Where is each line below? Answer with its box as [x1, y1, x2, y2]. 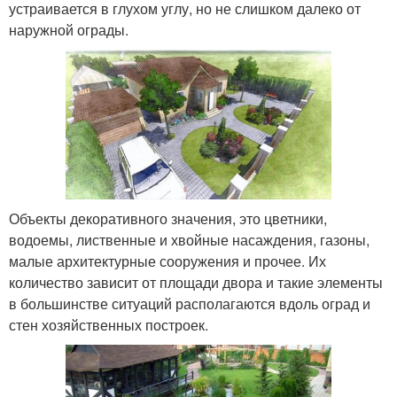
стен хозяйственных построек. [9, 314, 208, 335]
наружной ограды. [9, 19, 128, 41]
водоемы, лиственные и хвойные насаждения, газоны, [9, 229, 370, 250]
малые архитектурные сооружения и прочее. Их [9, 250, 326, 271]
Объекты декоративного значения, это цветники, [9, 207, 327, 229]
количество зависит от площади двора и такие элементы [9, 271, 383, 292]
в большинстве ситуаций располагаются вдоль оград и [9, 292, 370, 314]
